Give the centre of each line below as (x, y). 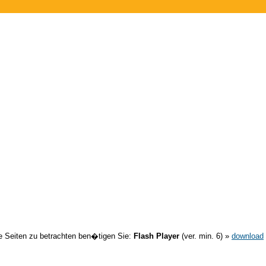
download (248, 236)
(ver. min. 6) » (205, 236)
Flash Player (156, 236)
